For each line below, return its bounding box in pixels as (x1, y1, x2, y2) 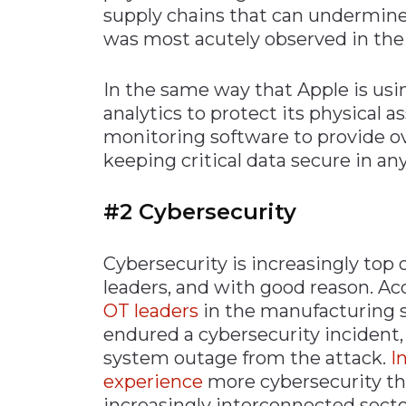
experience (103, 370, 203, 392)
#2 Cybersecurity (103, 198, 296, 225)
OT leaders (103, 299, 198, 322)
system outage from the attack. (103, 346, 391, 369)
